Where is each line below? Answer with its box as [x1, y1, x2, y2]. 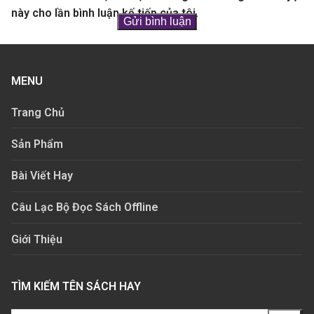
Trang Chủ [11, 105, 64, 119]
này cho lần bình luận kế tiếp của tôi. [11, 6, 198, 20]
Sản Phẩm [11, 137, 63, 151]
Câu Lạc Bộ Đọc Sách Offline [11, 200, 158, 214]
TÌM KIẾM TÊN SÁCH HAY [11, 280, 141, 294]
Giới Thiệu [11, 232, 62, 246]
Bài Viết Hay [11, 169, 73, 183]
